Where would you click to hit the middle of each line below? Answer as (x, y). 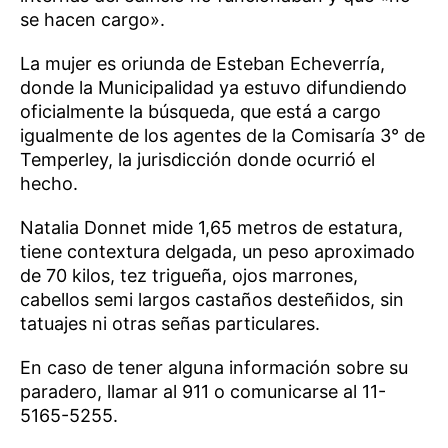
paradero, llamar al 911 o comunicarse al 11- (203, 391)
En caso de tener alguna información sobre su (214, 367)
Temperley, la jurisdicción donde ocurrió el (197, 159)
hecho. (49, 183)
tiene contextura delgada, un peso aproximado (217, 251)
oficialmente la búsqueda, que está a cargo (200, 111)
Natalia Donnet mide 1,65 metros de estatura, (211, 227)
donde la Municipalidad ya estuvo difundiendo (213, 87)
